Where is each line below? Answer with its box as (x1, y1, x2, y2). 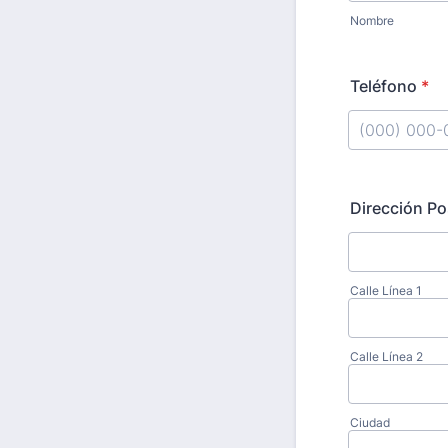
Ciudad (350, 415, 390, 430)
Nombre (350, 13, 394, 28)
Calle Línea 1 (350, 283, 422, 298)
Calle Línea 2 (350, 349, 423, 364)
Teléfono (350, 76, 417, 96)
